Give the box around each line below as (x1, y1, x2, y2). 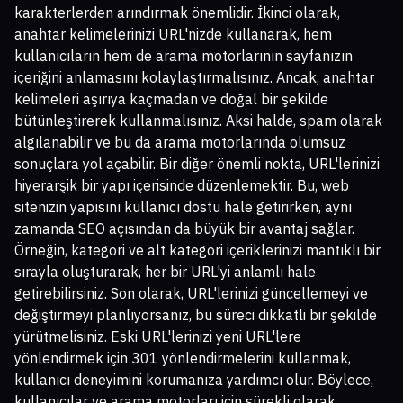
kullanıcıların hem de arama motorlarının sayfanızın (14, 47, 353, 66)
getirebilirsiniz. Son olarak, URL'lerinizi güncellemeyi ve (14, 284, 368, 303)
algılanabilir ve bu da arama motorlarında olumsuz (14, 133, 345, 152)
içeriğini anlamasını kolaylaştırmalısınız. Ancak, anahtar (14, 68, 374, 87)
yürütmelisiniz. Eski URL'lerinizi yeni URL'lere (14, 327, 301, 346)
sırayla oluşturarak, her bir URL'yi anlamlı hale (14, 263, 316, 282)
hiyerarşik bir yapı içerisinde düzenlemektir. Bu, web (14, 176, 349, 195)
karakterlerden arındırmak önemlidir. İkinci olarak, (14, 4, 340, 22)
